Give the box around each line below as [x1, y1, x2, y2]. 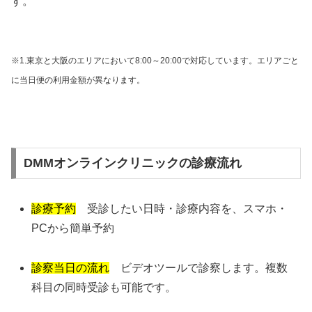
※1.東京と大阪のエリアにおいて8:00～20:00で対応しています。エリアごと [11, 55, 299, 65]
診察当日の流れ [31, 262, 110, 274]
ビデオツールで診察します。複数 [109, 262, 288, 274]
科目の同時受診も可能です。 [31, 281, 177, 294]
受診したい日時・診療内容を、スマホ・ [76, 203, 288, 215]
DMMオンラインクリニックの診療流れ [23, 156, 242, 171]
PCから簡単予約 [31, 222, 115, 235]
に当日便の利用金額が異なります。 [11, 75, 145, 85]
